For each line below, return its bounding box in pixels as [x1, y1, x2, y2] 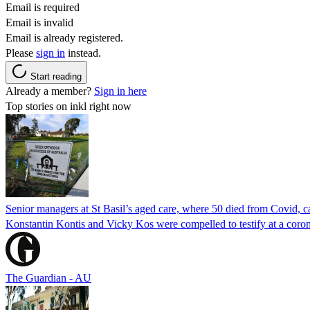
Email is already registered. [6, 31, 123, 44]
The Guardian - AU [6, 271, 91, 284]
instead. [65, 46, 101, 59]
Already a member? [6, 84, 94, 97]
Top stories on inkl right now [6, 100, 131, 112]
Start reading [30, 71, 82, 82]
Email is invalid [6, 16, 73, 28]
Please [6, 46, 36, 59]
